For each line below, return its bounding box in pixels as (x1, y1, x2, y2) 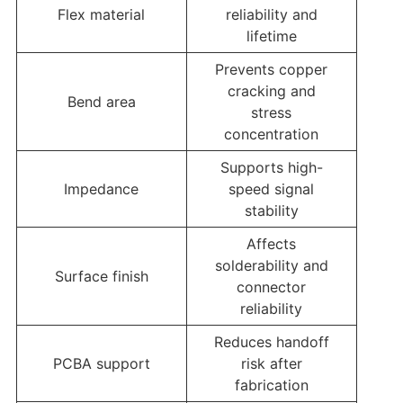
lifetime (246, 27, 297, 46)
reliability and (225, 5, 318, 24)
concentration (224, 125, 319, 144)
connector (237, 278, 307, 297)
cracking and (227, 82, 316, 101)
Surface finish (54, 267, 148, 286)
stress (251, 103, 292, 122)
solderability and (214, 256, 328, 275)
